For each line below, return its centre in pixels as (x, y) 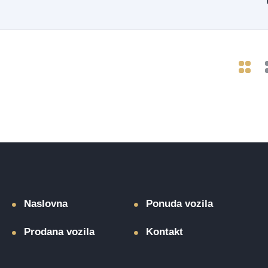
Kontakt (164, 232)
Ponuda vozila (179, 204)
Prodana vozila (59, 232)
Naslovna (45, 204)
